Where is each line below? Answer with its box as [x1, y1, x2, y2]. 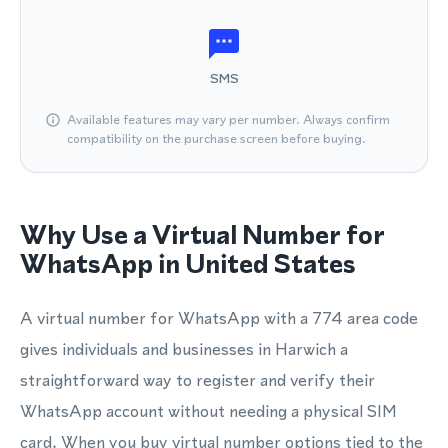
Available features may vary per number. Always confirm [67, 111, 390, 128]
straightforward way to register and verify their [20, 368, 375, 392]
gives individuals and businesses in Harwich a [20, 337, 348, 361]
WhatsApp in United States [20, 246, 356, 282]
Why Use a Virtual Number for [20, 217, 385, 253]
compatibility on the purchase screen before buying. [67, 130, 366, 147]
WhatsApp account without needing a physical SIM [20, 399, 397, 423]
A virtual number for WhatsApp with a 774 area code [20, 306, 418, 330]
